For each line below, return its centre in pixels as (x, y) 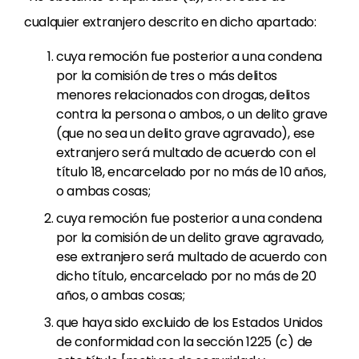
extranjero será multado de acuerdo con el (186, 153)
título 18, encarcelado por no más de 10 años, (191, 172)
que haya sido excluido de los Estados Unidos (190, 323)
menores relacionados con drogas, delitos (183, 95)
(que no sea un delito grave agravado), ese (186, 133)
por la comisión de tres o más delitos (167, 76)
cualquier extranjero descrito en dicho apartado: (170, 22)
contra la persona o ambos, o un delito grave (192, 114)
